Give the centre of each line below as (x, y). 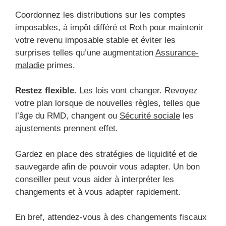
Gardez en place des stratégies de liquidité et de (106, 154)
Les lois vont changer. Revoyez (137, 91)
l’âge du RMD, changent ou (67, 116)
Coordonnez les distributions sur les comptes (100, 15)
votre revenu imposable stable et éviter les (95, 40)
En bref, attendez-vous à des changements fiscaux (111, 217)
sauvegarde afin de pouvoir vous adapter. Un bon (107, 166)
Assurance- (177, 52)
